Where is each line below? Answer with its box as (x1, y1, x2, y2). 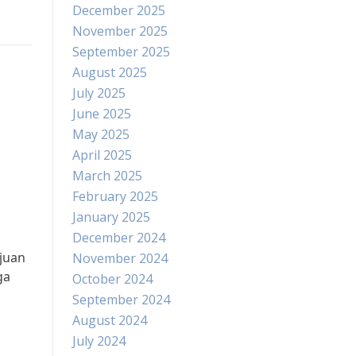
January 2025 (72, 208, 150, 226)
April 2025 (72, 146, 132, 164)
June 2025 (72, 105, 131, 122)
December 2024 (72, 229, 165, 246)
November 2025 (72, 22, 168, 40)
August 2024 (72, 311, 147, 329)
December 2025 (72, 2, 165, 19)
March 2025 (72, 167, 142, 184)
